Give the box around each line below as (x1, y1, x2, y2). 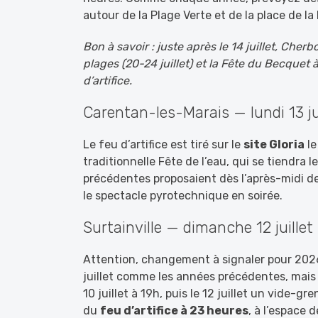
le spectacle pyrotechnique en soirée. (83, 189, 283, 202)
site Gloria (243, 138, 305, 151)
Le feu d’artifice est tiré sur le (83, 138, 243, 151)
